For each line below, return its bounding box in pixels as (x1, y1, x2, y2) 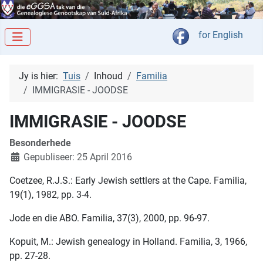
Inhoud (94, 70, 123, 82)
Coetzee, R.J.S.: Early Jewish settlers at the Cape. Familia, (9, 175, 247, 187)
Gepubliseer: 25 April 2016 (23, 151, 132, 163)
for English (198, 29, 243, 41)
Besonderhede (9, 137, 71, 149)
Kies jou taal (188, 29, 240, 41)
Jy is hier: (19, 70, 63, 82)
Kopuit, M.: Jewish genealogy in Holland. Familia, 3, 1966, (9, 236, 247, 248)
